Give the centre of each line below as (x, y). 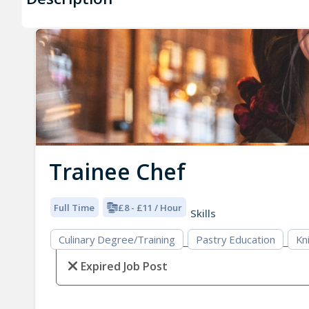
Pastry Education (235, 240)
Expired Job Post (124, 267)
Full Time (74, 207)
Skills (203, 213)
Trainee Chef (117, 172)
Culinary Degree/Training (117, 240)
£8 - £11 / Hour (150, 207)
